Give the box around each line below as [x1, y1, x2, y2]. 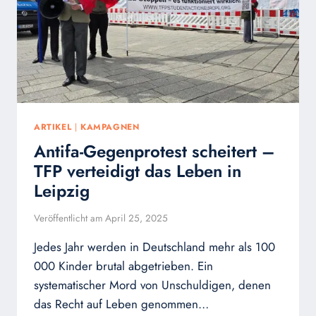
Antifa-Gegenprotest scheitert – [34, 138, 274, 164]
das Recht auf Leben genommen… [34, 295, 209, 312]
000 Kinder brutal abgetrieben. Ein [34, 257, 213, 274]
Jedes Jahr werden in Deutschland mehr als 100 [34, 238, 275, 255]
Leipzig [34, 178, 90, 203]
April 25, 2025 [105, 210, 169, 225]
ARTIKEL [34, 121, 72, 133]
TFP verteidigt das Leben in [34, 158, 241, 183]
